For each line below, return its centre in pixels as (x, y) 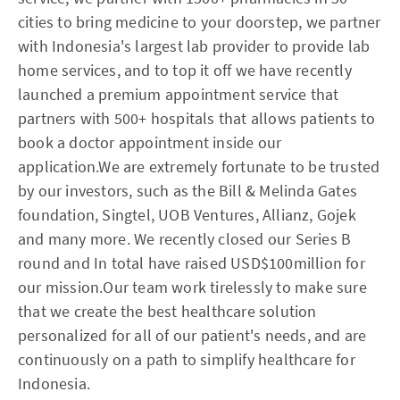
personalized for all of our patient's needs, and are (192, 335)
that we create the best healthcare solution (167, 311)
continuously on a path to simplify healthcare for (187, 359)
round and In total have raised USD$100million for (192, 263)
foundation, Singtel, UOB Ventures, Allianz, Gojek (187, 215)
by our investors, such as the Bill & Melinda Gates (188, 191)
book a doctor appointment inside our (150, 142)
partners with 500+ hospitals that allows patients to (197, 118)
